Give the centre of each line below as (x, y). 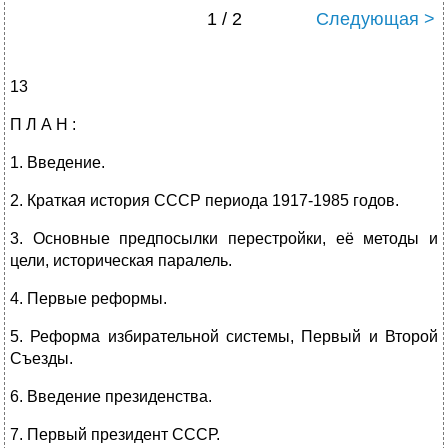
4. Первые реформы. (88, 299)
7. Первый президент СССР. (115, 435)
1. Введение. (57, 163)
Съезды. (41, 359)
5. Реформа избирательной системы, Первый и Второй (224, 337)
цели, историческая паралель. (121, 261)
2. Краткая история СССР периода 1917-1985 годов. (204, 201)
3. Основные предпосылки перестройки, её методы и (224, 239)
